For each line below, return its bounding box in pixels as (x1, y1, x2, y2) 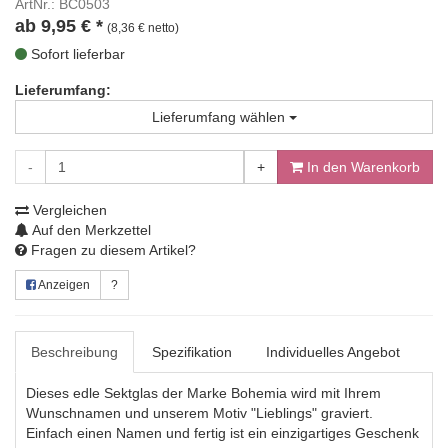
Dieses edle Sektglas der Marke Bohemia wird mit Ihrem (26, 385, 381, 401)
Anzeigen (36, 278, 90, 292)
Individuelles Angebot (266, 344, 400, 360)
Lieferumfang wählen (151, 109, 289, 125)
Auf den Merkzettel (29, 222, 151, 238)
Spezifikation (152, 344, 232, 360)
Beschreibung (31, 344, 118, 360)
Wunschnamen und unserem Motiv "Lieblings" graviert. (26, 405, 373, 421)
